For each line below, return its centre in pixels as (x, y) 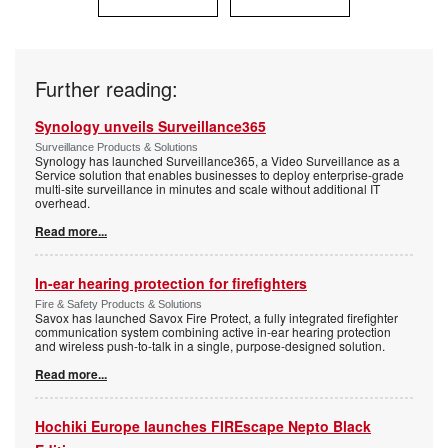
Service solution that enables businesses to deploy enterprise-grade (219, 175)
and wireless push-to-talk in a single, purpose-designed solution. (210, 346)
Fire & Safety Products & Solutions (118, 304)
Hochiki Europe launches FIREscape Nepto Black (203, 426)
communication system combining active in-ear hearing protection (213, 332)
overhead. (62, 203)
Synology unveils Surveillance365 (150, 126)
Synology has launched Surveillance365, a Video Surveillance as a (217, 161)
